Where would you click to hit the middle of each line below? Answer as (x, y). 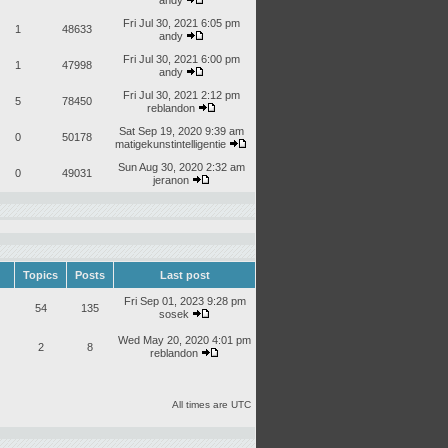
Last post (184, 275)
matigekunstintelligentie (170, 144)
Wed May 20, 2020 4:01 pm (184, 340)
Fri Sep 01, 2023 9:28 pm (184, 301)
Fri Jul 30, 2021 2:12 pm (181, 95)
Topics (40, 275)
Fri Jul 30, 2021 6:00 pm (181, 59)
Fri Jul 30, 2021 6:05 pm (181, 23)
